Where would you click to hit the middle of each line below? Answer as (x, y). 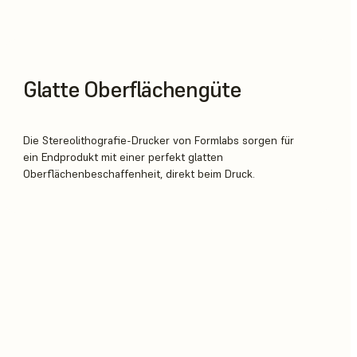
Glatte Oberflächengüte (132, 89)
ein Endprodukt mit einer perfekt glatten (124, 157)
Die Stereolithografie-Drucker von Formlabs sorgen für (159, 141)
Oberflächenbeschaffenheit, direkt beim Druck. (139, 174)
